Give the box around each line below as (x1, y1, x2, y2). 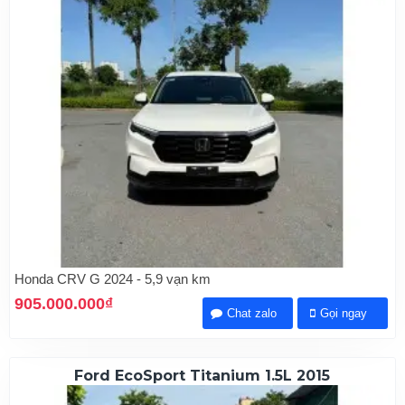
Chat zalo (227, 306, 278, 321)
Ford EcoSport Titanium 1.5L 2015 (74, 367, 331, 385)
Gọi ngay (320, 306, 368, 321)
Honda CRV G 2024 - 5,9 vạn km (14, 271, 211, 287)
